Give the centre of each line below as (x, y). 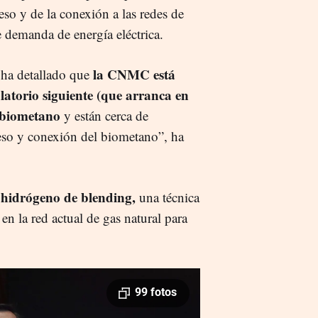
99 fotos (156, 292)
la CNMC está (132, 75)
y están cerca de (104, 116)
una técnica (168, 197)
